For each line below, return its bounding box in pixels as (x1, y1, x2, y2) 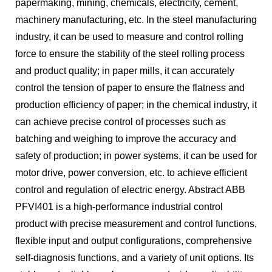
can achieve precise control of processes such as (15, 116, 226, 127)
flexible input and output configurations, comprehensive (15, 235, 252, 246)
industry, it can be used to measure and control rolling (15, 31, 243, 42)
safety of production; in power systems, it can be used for (15, 150, 257, 161)
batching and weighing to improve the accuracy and (15, 133, 236, 144)
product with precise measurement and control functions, (15, 218, 257, 229)
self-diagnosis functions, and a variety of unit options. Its (15, 252, 254, 263)
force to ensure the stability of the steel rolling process (15, 48, 245, 59)
